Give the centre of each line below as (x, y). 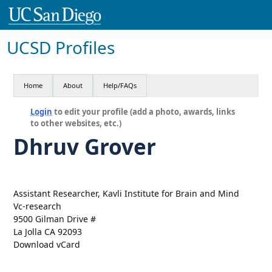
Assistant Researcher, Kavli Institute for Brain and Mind (127, 193)
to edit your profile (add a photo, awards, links (144, 111)
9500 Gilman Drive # (55, 219)
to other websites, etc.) (76, 123)
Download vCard (47, 244)
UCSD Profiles (61, 47)
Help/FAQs (120, 85)
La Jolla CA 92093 (48, 231)
